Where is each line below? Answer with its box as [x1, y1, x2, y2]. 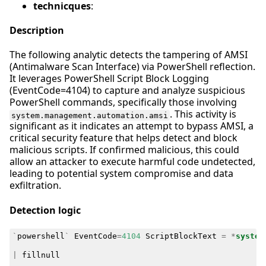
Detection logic [9, 203, 81, 217]
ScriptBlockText [145, 231, 217, 240]
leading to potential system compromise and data [9, 167, 233, 180]
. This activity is [170, 107, 237, 121]
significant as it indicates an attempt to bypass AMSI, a [9, 119, 254, 133]
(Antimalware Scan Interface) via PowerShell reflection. [9, 60, 255, 74]
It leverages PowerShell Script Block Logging [9, 72, 209, 85]
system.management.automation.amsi [11, 110, 169, 120]
